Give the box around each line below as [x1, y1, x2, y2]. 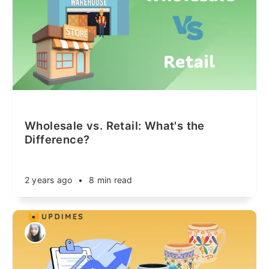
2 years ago [25, 175, 73, 185]
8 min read [89, 175, 133, 185]
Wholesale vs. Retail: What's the [25, 119, 205, 132]
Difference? [25, 133, 90, 146]
